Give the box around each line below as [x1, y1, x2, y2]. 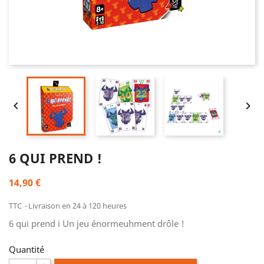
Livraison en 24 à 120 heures [28, 200, 127, 211]
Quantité [9, 243, 44, 255]
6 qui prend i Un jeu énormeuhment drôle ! [9, 217, 187, 229]
